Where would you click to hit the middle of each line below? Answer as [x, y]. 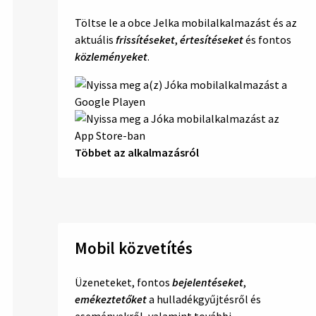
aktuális [95, 39]
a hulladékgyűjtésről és [204, 299]
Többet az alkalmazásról [137, 152]
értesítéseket [212, 39]
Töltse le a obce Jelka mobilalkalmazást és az [186, 22]
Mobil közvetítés [135, 248]
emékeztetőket [111, 299]
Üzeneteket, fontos [123, 282]
